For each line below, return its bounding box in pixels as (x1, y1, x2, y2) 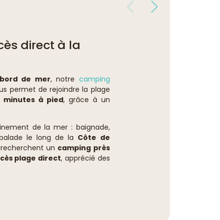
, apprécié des (61, 153, 110, 163)
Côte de (78, 133, 110, 142)
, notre (50, 74, 79, 84)
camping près (57, 143, 110, 153)
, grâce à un (63, 95, 110, 105)
